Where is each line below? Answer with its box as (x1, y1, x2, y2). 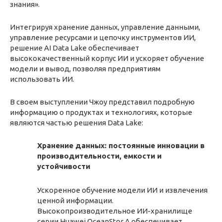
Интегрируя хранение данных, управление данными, (10, 22, 200, 31)
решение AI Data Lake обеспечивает (10, 43, 139, 52)
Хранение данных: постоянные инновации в (37, 141, 205, 150)
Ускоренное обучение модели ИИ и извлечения (37, 186, 208, 194)
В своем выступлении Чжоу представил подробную (10, 97, 195, 106)
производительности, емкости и (37, 152, 162, 160)
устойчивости (37, 162, 90, 170)
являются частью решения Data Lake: (10, 118, 143, 127)
